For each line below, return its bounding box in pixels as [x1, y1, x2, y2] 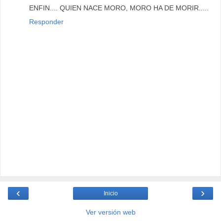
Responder [29, 18, 64, 26]
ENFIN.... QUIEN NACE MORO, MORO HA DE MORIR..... [29, 4, 209, 12]
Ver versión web [85, 208, 136, 216]
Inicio [103, 189, 118, 197]
